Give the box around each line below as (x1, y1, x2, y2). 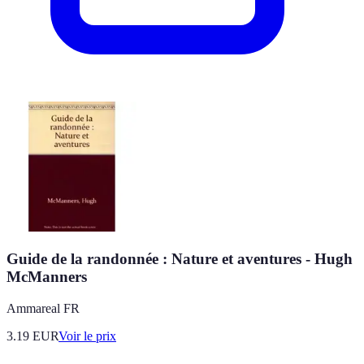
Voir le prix (58, 328, 116, 343)
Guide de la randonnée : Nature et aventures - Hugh (6, 250, 353, 267)
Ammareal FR (6, 301, 80, 315)
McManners (6, 268, 87, 285)
